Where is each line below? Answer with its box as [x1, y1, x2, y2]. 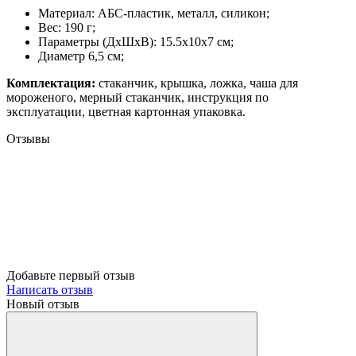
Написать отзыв [6, 282, 93, 296]
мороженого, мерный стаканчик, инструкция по [6, 90, 269, 104]
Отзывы [6, 131, 50, 145]
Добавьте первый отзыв [6, 268, 135, 282]
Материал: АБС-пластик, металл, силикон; [38, 6, 273, 20]
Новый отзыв [6, 296, 79, 311]
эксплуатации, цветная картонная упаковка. [6, 104, 246, 118]
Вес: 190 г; [38, 20, 99, 34]
